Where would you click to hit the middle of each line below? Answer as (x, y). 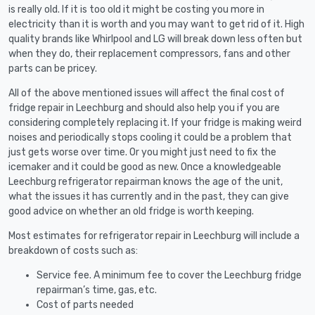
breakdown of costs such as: (73, 250)
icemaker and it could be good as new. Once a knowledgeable (145, 167)
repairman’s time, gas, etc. (97, 290)
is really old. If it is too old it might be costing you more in (136, 9)
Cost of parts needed (85, 304)
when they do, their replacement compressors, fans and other (149, 53)
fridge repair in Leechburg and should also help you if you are (144, 108)
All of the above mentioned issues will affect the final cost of (147, 93)
